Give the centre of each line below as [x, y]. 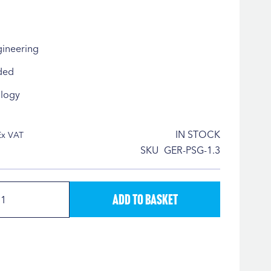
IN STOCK [198, 134]
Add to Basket [145, 200]
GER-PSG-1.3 [192, 150]
